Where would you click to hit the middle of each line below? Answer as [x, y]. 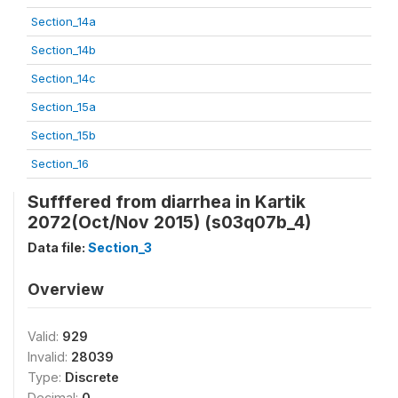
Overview [66, 289]
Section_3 [120, 247]
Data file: [58, 247]
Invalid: [49, 356]
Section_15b [64, 135]
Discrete [92, 377]
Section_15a [64, 106]
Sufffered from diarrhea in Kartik [167, 201]
